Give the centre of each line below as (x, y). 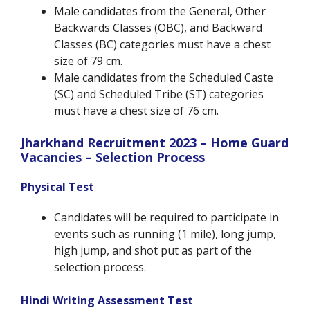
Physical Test (57, 187)
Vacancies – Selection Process (113, 157)
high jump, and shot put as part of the (153, 251)
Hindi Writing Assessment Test (107, 301)
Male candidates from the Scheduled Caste (164, 78)
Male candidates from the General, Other (160, 11)
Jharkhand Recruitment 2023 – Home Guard (155, 143)
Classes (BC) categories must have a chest (162, 45)
